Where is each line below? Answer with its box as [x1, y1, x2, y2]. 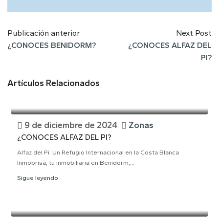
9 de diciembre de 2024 [24, 120, 117, 131]
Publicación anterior [7, 28, 80, 38]
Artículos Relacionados [7, 78, 100, 88]
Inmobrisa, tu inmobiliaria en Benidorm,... [17, 159, 134, 166]
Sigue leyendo [17, 174, 58, 181]
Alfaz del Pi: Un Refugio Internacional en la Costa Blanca [17, 149, 179, 156]
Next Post [176, 28, 212, 38]
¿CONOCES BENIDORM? [7, 41, 96, 50]
